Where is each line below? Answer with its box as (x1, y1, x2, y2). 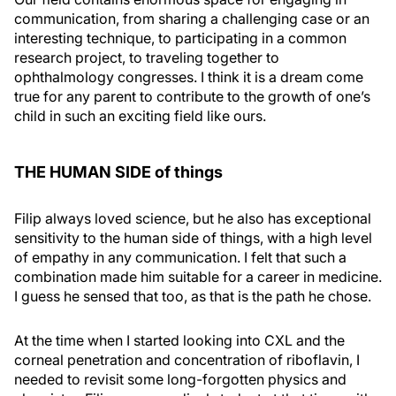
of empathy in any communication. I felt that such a (14, 248, 346, 267)
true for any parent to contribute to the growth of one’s (14, 88, 370, 106)
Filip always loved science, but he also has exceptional (14, 209, 371, 228)
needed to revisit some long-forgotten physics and (14, 370, 346, 389)
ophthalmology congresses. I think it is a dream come (14, 68, 363, 87)
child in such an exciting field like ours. (14, 107, 266, 126)
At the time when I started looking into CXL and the (14, 331, 345, 350)
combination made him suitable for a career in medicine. (14, 268, 382, 286)
